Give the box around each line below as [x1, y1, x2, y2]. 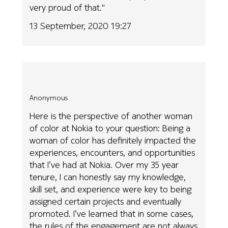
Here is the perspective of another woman [30, 109, 193, 123]
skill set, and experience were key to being [30, 183, 192, 196]
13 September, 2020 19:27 [30, 19, 131, 33]
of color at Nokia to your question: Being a [30, 122, 191, 135]
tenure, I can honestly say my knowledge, [30, 170, 186, 184]
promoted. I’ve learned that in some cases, [30, 207, 194, 220]
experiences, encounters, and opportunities [30, 146, 195, 159]
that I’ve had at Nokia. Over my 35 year [30, 158, 179, 172]
